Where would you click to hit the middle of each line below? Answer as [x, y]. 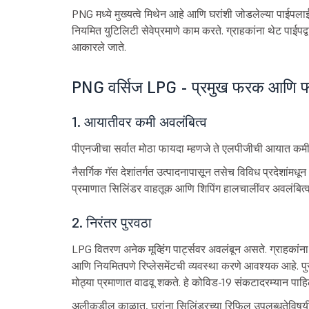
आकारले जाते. [99, 47]
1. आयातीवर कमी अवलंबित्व [139, 122]
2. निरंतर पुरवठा [111, 223]
